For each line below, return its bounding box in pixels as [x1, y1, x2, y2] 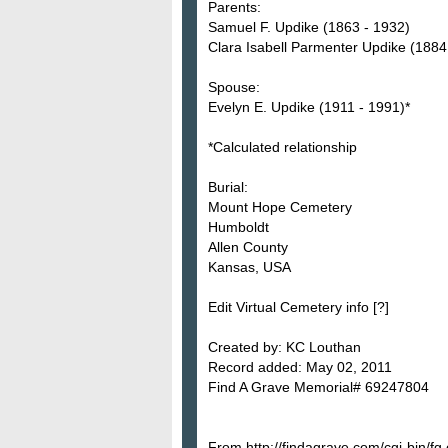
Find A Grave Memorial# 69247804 [208, 378, 429, 395]
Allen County [208, 238, 288, 255]
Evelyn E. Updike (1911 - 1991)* [208, 98, 410, 115]
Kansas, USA [208, 258, 291, 275]
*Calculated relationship [208, 138, 357, 155]
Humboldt [208, 218, 269, 235]
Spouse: [208, 78, 260, 95]
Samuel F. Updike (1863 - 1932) [208, 18, 410, 35]
